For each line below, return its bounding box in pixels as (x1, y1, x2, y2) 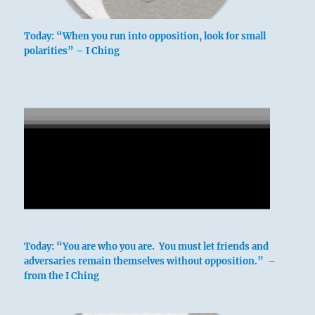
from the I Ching (24, 269, 100, 282)
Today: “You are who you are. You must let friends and (24, 240, 269, 252)
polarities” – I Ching (24, 45, 120, 58)
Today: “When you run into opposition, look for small (24, 30, 266, 43)
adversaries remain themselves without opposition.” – (24, 255, 276, 267)
